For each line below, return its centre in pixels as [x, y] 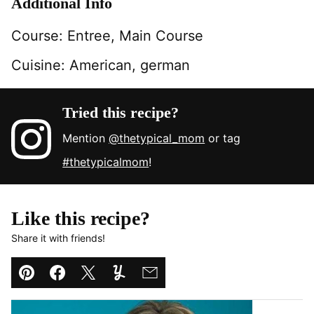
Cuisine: [40, 65]
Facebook [89, 284]
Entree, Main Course [135, 35]
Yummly [144, 284]
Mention [86, 138]
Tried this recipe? [121, 112]
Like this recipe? [81, 218]
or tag [223, 138]
